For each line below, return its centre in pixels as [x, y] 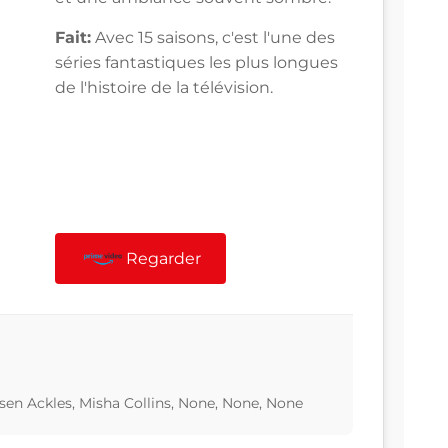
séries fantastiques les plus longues [196, 63]
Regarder [164, 259]
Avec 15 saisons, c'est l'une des [213, 38]
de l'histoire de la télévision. [164, 88]
